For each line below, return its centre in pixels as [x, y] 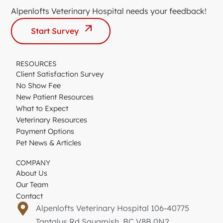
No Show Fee [39, 85]
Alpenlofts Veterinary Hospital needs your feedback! [109, 11]
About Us [32, 173]
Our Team [32, 184]
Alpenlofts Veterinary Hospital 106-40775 [113, 208]
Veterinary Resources [52, 119]
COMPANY [33, 163]
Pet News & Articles [49, 142]
